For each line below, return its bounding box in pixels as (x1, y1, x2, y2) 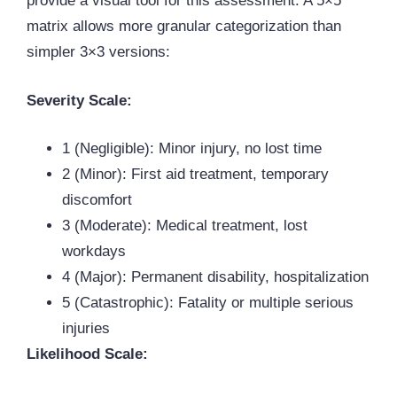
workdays (62, 243, 126, 261)
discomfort (62, 191, 132, 209)
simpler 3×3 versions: (27, 43, 170, 61)
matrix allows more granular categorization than (27, 18, 341, 35)
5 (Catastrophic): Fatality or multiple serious (62, 294, 354, 312)
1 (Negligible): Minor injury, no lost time (62, 140, 322, 158)
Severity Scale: (27, 91, 132, 109)
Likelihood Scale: (27, 346, 148, 363)
